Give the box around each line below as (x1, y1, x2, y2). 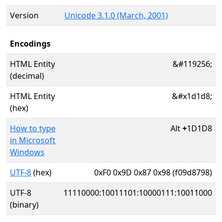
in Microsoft (10, 135, 55, 146)
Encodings (10, 38, 51, 49)
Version (10, 10, 39, 21)
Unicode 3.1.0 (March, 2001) (64, 10, 168, 21)
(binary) (10, 199, 39, 210)
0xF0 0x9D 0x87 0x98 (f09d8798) (94, 167, 212, 178)
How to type (10, 123, 55, 134)
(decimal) (10, 70, 44, 81)
